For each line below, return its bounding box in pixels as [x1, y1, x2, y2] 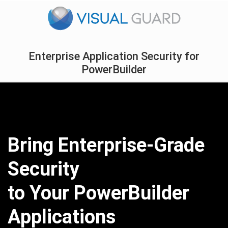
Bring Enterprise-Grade [8, 134, 205, 156]
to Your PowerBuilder [8, 182, 189, 204]
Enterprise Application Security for [28, 50, 199, 63]
